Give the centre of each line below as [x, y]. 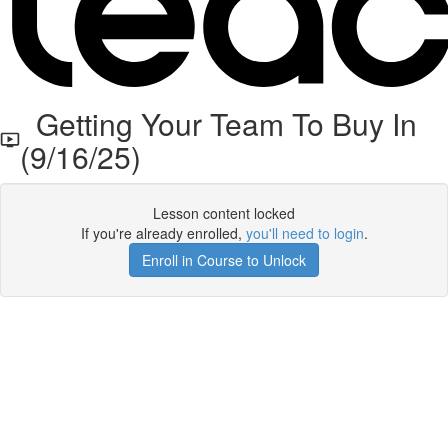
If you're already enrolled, [163, 233]
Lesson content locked [224, 213]
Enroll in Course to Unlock [224, 260]
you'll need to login [304, 233]
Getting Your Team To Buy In [218, 123]
